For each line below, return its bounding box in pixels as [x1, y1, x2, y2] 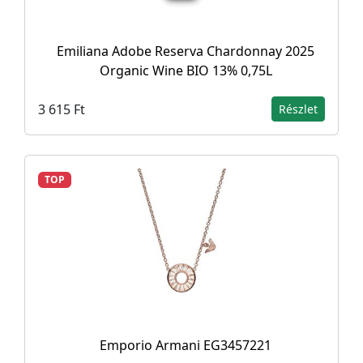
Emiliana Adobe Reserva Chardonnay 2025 [57, 42, 314, 60]
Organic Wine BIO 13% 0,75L [99, 62, 272, 79]
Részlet [279, 101, 318, 117]
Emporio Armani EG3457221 [100, 336, 271, 354]
